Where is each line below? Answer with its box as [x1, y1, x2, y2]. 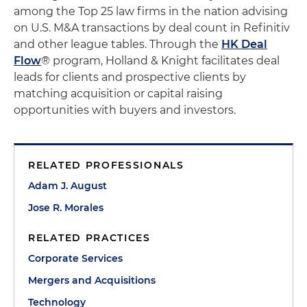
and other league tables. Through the [14, 38, 221, 51]
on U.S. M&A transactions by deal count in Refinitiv [14, 21, 290, 34]
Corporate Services [28, 252, 123, 265]
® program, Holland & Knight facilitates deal [41, 54, 280, 67]
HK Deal [221, 38, 267, 51]
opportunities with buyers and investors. [14, 103, 236, 116]
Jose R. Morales [28, 201, 103, 214]
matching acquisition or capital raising [14, 87, 223, 100]
